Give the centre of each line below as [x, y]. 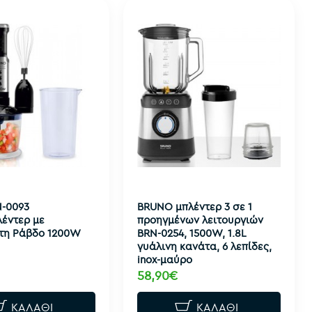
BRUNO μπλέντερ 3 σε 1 [194, 206]
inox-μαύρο [164, 259]
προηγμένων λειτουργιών [200, 219]
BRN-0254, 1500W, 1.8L [191, 233]
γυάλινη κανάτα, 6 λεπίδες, [204, 246]
